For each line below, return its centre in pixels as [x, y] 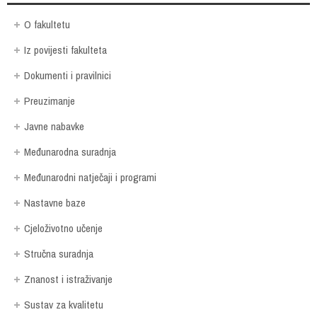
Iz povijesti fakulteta [65, 50]
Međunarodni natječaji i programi [90, 177]
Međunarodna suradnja [70, 151]
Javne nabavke [54, 126]
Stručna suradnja [59, 253]
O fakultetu [47, 24]
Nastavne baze [55, 202]
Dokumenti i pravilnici [68, 75]
